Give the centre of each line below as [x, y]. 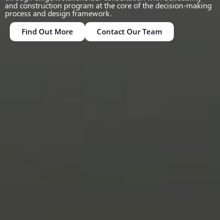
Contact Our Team [129, 31]
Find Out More [47, 31]
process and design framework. [58, 13]
